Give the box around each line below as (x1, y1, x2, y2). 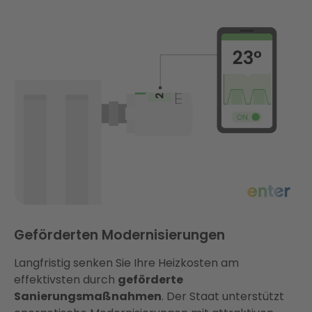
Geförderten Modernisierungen (14, 226, 225, 244)
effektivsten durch (14, 272, 118, 288)
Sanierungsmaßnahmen (14, 288, 162, 304)
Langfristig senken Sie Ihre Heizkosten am (14, 255, 239, 271)
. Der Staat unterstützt (162, 288, 284, 304)
